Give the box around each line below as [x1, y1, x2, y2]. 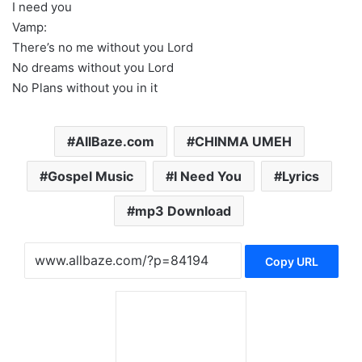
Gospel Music [47, 168, 133, 184]
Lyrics [281, 168, 319, 184]
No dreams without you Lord [12, 60, 174, 75]
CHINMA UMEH [194, 133, 292, 149]
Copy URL [264, 255, 318, 269]
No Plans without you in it [12, 80, 158, 95]
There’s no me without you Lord [12, 40, 193, 55]
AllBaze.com [74, 133, 154, 149]
